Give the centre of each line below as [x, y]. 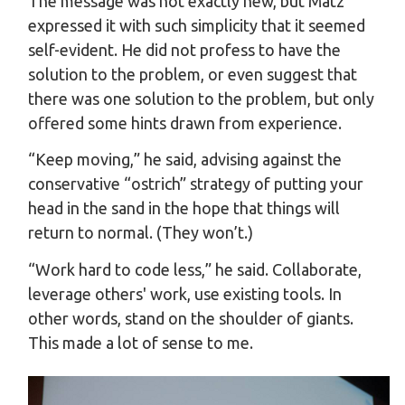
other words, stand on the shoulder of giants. [191, 318]
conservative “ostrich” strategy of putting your [196, 184]
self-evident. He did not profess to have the [184, 49]
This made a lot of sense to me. [141, 342]
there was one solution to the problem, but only [201, 98]
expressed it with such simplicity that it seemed [197, 25]
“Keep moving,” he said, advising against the [185, 159]
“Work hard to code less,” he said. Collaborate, [195, 269]
